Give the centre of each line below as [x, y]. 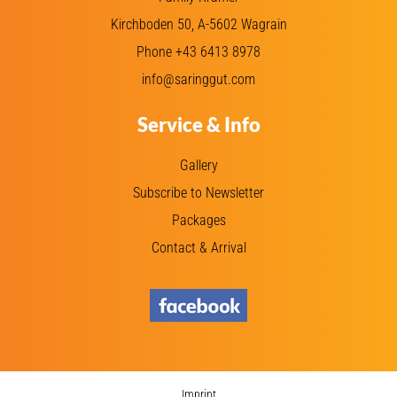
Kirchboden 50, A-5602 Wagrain [198, 24]
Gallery [198, 165]
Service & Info [198, 124]
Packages [198, 220]
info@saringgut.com [198, 79]
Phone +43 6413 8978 [198, 51]
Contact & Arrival [198, 247]
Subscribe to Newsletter [198, 192]
